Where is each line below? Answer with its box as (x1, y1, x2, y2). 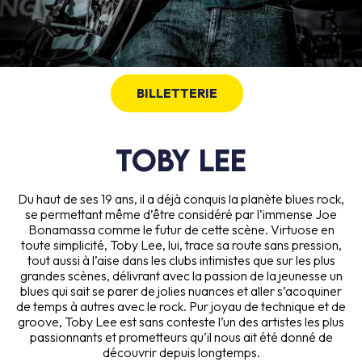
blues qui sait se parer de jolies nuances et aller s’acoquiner (20, 282, 342, 299)
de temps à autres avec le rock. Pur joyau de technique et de (16, 297, 346, 314)
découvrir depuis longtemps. (102, 343, 260, 360)
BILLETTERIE (137, 84, 217, 101)
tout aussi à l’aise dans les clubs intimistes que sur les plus (27, 251, 335, 268)
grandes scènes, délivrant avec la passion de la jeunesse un (19, 267, 343, 284)
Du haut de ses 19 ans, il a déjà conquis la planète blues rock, (18, 190, 344, 207)
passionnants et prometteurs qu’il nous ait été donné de (29, 328, 333, 345)
